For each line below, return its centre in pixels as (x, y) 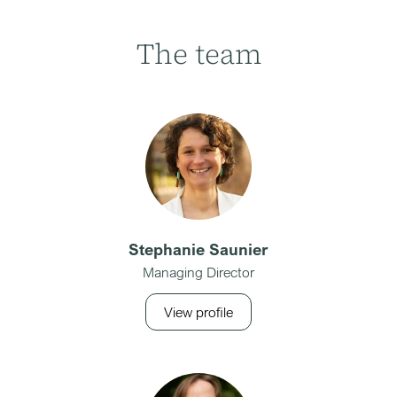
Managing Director (198, 272)
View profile (198, 312)
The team (198, 54)
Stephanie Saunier (198, 249)
